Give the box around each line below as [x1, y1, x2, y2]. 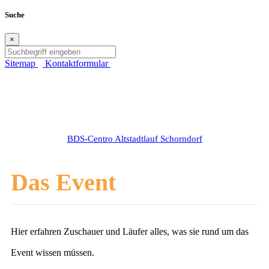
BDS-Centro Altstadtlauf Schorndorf [67, 134, 202, 144]
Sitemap [5, 58, 35, 69]
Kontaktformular [45, 58, 110, 69]
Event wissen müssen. [11, 247, 94, 258]
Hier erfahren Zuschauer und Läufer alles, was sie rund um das [11, 226, 249, 237]
